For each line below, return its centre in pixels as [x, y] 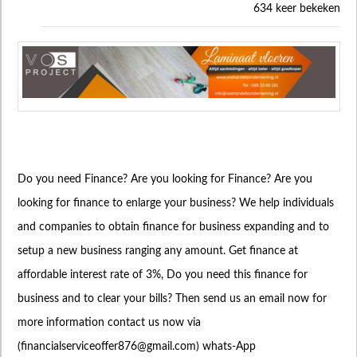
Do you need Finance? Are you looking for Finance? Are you [165, 179]
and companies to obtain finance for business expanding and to [173, 227]
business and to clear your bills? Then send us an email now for [172, 298]
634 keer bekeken [297, 8]
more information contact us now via [109, 322]
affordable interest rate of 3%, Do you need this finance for [163, 275]
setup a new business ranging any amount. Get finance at [158, 251]
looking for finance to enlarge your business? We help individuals [176, 203]
